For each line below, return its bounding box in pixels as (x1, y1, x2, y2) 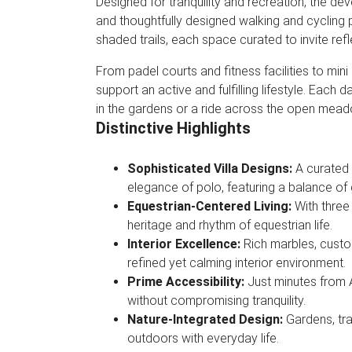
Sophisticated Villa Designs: (127, 161, 295, 176)
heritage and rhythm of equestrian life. (127, 218, 332, 233)
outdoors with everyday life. (127, 331, 279, 346)
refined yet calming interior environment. (127, 255, 346, 270)
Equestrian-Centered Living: (127, 199, 295, 214)
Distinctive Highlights (96, 119, 251, 137)
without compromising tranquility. (127, 293, 306, 308)
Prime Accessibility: (127, 274, 247, 289)
